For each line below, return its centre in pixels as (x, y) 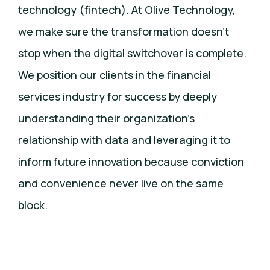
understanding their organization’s (106, 118)
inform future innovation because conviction (131, 162)
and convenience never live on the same (121, 184)
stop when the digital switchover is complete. (132, 53)
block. (33, 205)
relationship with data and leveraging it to (124, 140)
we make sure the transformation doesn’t (124, 32)
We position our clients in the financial (115, 75)
